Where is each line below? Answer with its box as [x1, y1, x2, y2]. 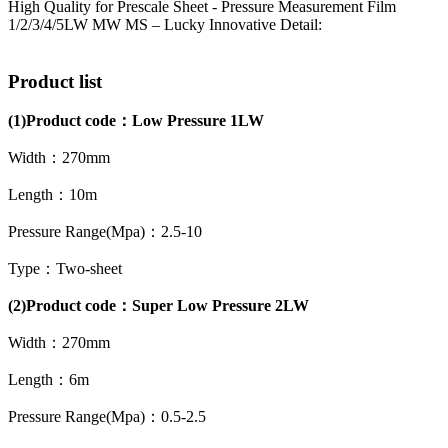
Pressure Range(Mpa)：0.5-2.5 [8, 408, 206, 426]
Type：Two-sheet [8, 260, 122, 278]
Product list [8, 70, 102, 92]
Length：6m [8, 371, 89, 389]
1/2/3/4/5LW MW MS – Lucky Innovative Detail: [8, 15, 322, 33]
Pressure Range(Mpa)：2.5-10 [8, 223, 202, 241]
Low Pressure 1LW [132, 112, 264, 130]
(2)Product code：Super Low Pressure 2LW [8, 297, 309, 315]
